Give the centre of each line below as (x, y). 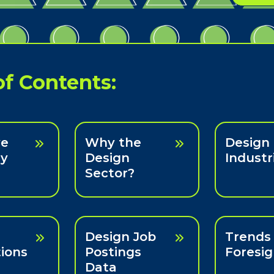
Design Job (121, 237)
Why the (113, 143)
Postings (113, 252)
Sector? (110, 173)
